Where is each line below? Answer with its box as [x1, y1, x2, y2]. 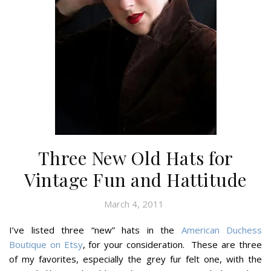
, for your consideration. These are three [82, 238, 263, 250]
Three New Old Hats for [38, 145, 233, 170]
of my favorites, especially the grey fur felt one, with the [9, 252, 262, 265]
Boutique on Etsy [9, 238, 83, 250]
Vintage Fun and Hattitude [24, 167, 247, 192]
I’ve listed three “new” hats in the [9, 223, 181, 236]
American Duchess [181, 223, 262, 236]
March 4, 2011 [104, 197, 164, 210]
